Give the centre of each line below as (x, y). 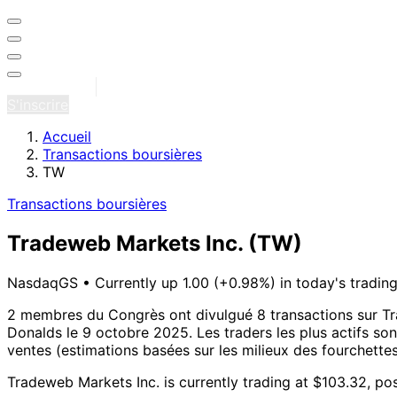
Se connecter (51, 87)
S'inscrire (38, 105)
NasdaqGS (45, 282)
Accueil (67, 136)
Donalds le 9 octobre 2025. (100, 332)
